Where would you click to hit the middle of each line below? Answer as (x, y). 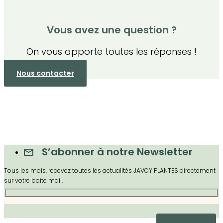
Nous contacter (45, 73)
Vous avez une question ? (111, 30)
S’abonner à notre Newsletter (117, 152)
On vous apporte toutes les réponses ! (111, 51)
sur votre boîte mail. (33, 180)
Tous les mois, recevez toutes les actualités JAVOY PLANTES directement (110, 170)
